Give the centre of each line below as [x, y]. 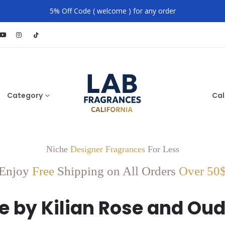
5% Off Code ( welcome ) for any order [113, 11]
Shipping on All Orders [117, 171]
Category [25, 95]
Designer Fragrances [107, 149]
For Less [162, 149]
